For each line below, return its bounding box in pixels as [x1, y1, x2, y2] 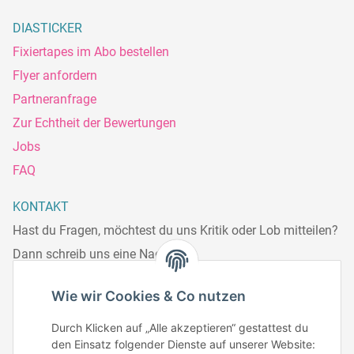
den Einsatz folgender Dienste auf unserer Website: [51, 337, 315, 352]
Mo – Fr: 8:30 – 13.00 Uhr [13, 307, 156, 322]
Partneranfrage [13, 92, 96, 107]
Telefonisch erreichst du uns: [13, 283, 178, 299]
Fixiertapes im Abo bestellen [13, 44, 169, 60]
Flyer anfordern [13, 68, 97, 84]
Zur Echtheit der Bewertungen [13, 115, 176, 131]
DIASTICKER [13, 21, 82, 36]
